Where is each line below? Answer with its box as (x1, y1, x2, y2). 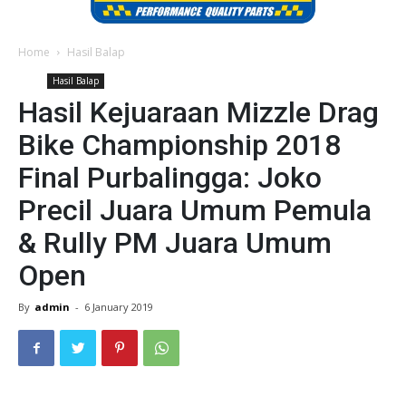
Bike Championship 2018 (18, 128, 341, 163)
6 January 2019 (84, 300, 153, 314)
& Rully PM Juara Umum (18, 226, 332, 261)
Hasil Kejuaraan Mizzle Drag (18, 95, 379, 130)
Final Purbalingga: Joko (18, 160, 322, 196)
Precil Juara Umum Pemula (18, 193, 372, 228)
